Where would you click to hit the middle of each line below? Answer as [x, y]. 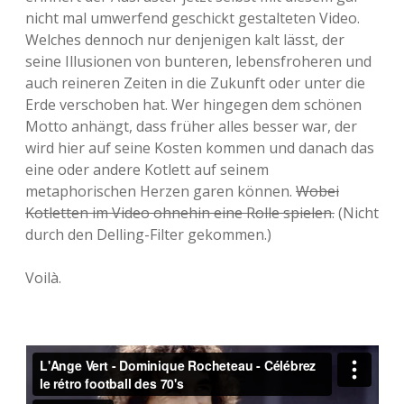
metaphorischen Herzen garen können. [161, 191]
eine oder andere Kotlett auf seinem [147, 170]
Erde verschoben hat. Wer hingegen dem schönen [193, 105]
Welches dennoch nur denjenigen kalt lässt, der [185, 40]
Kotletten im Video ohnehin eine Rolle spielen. [180, 213]
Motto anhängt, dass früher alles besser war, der [191, 126]
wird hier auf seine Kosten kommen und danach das [200, 148]
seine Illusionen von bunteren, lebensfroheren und [198, 61]
